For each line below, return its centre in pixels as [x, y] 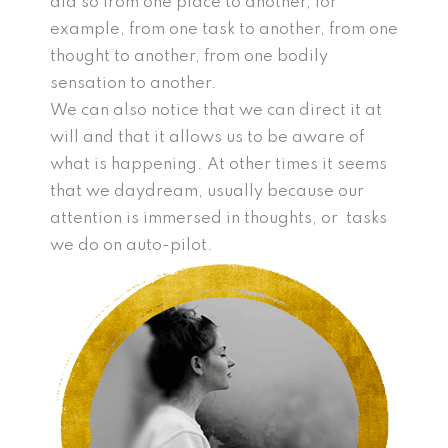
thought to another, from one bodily [189, 57]
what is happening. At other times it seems [218, 165]
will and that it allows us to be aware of [207, 138]
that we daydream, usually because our [207, 192]
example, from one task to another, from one [224, 30]
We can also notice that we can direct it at [216, 111]
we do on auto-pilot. [131, 246]
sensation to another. [133, 84]
